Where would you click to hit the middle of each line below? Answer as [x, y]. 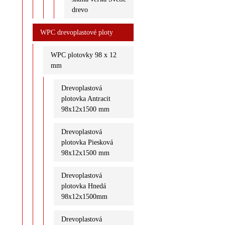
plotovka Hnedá [83, 186]
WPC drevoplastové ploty [76, 32]
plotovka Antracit [86, 98]
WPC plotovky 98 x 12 [83, 55]
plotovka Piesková [87, 142]
